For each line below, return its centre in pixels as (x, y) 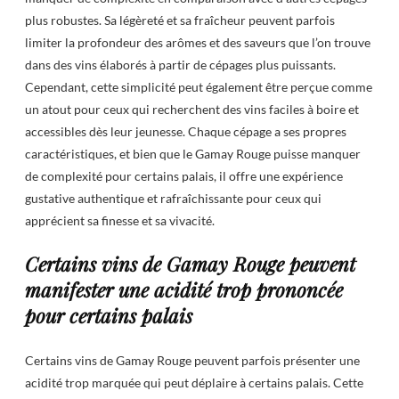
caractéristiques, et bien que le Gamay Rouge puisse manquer (193, 154)
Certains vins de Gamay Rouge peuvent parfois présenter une (192, 360)
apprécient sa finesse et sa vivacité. (120, 221)
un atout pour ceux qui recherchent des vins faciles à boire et (192, 110)
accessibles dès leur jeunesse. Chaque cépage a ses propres (186, 132)
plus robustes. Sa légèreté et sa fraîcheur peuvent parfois (180, 20)
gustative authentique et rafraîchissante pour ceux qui (173, 199)
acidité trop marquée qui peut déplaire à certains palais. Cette (194, 382)
